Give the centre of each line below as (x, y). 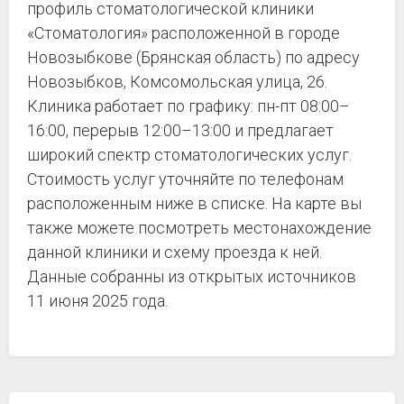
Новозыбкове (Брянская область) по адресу (193, 57)
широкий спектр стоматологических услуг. (189, 155)
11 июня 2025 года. (97, 301)
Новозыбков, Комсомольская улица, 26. (177, 82)
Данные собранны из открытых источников (192, 276)
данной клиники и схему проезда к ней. (174, 252)
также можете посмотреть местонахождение (199, 228)
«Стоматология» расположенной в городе (184, 33)
